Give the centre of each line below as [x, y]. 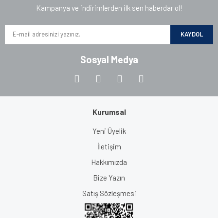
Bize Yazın [109, 177]
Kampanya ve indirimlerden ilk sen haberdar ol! [109, 8]
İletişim [109, 146]
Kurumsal [109, 111]
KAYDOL [192, 34]
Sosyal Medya [109, 59]
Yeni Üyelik [109, 131]
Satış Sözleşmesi [109, 193]
